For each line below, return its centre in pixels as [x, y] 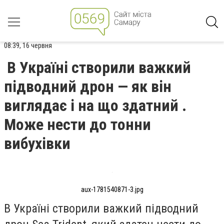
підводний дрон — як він [88, 86]
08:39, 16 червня [28, 45]
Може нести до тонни [77, 124]
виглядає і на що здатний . [95, 105]
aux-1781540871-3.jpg [112, 189]
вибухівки [37, 143]
